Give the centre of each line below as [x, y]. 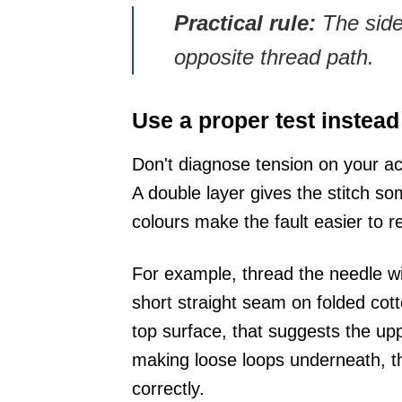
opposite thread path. [274, 57]
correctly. [168, 388]
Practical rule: [245, 23]
